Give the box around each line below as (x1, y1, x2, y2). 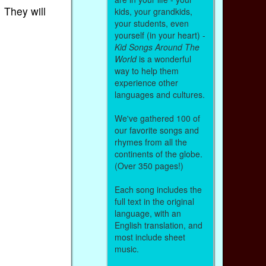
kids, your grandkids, (114, 5, 192, 17)
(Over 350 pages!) (114, 159, 183, 172)
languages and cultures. (114, 88, 205, 100)
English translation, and (114, 218, 202, 231)
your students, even (114, 17, 189, 29)
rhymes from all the (114, 135, 187, 148)
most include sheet (114, 230, 185, 243)
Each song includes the (114, 183, 202, 195)
